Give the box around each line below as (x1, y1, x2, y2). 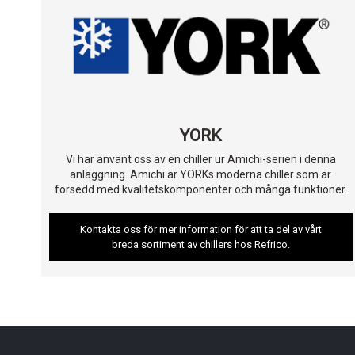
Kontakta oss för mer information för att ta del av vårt (79, 223, 322, 236)
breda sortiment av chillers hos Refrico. (111, 239, 290, 251)
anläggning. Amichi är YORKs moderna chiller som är (70, 168, 332, 181)
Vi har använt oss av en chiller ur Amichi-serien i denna (65, 153, 336, 166)
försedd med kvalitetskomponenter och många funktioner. (54, 183, 347, 197)
